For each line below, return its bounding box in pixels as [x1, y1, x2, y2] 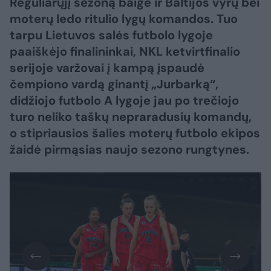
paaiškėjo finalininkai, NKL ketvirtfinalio [10, 44, 240, 59]
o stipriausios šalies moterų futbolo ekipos [10, 125, 260, 141]
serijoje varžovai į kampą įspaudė [10, 60, 204, 76]
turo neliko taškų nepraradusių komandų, [10, 109, 252, 125]
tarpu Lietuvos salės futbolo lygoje [10, 27, 213, 43]
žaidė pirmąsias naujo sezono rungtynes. [10, 142, 249, 157]
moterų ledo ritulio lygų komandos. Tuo [10, 11, 238, 27]
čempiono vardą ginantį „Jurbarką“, [10, 76, 218, 92]
